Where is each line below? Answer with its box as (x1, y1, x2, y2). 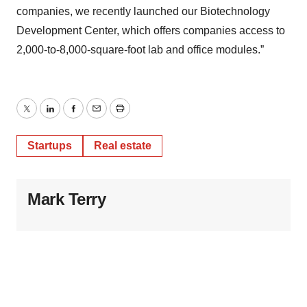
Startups (27, 140, 72, 152)
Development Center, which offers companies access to (16, 25, 285, 37)
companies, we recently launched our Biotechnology (16, 5, 270, 18)
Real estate (94, 140, 151, 152)
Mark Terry (27, 190, 106, 209)
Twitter (25, 110, 58, 123)
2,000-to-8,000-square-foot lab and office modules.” (16, 44, 264, 56)
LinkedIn (49, 110, 91, 123)
